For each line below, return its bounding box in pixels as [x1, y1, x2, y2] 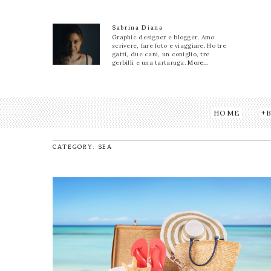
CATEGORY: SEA [53, 143, 113, 151]
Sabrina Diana [112, 24, 163, 31]
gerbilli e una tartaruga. [112, 59, 188, 67]
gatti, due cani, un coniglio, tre [112, 50, 210, 58]
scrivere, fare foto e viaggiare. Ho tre [112, 42, 226, 50]
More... [188, 59, 208, 67]
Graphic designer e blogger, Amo [112, 33, 215, 41]
